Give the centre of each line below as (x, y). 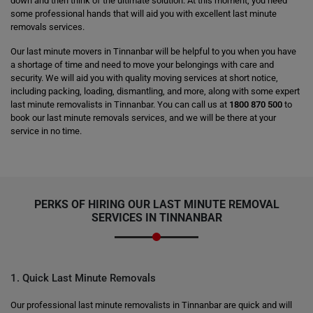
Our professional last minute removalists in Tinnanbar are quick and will (151, 305)
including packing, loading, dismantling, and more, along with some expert (155, 91)
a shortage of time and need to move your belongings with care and (142, 65)
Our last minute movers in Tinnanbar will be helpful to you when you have (153, 51)
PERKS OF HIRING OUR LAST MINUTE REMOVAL (156, 204)
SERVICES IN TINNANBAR (156, 218)
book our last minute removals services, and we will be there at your (143, 118)
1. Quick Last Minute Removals (83, 278)
